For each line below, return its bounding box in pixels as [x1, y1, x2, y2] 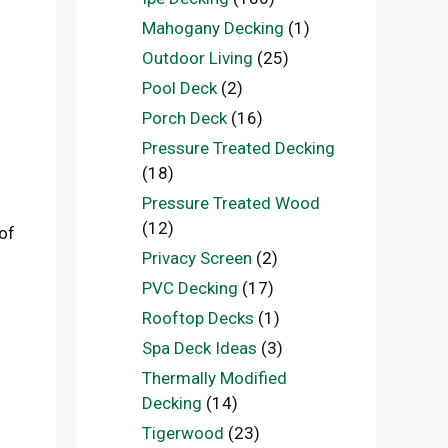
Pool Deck [141, 78, 217, 98]
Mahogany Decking [141, 18, 284, 38]
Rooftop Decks [141, 308, 254, 328]
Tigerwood [141, 423, 224, 443]
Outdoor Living [141, 48, 253, 68]
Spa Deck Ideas [141, 338, 257, 358]
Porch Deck [141, 108, 227, 128]
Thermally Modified [141, 368, 287, 388]
